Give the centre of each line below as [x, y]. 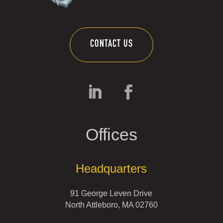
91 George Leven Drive [111, 193]
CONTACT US [111, 45]
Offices [111, 134]
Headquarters [111, 168]
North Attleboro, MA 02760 [111, 205]
